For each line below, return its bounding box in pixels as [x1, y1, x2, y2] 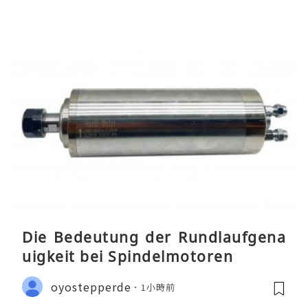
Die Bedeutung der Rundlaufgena [22, 228, 286, 247]
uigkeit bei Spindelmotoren [22, 247, 233, 267]
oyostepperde [51, 278, 131, 295]
